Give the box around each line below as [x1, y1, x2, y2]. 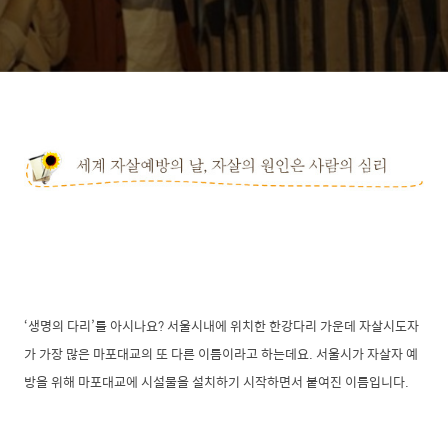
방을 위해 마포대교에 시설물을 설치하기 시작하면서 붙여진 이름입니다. [24, 370, 412, 392]
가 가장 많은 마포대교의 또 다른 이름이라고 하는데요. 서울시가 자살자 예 [24, 342, 418, 364]
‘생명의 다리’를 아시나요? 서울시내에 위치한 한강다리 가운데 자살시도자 [24, 314, 419, 336]
